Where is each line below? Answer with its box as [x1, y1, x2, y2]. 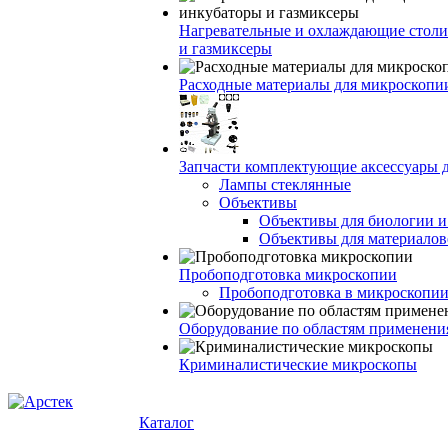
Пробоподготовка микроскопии [179, 266, 397, 283]
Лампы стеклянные [219, 176, 351, 193]
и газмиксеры [179, 40, 272, 57]
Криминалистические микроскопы [179, 356, 417, 373]
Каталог [139, 414, 194, 431]
